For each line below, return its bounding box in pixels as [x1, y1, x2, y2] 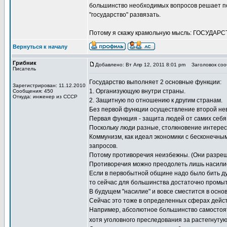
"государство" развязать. [89, 11, 161, 18]
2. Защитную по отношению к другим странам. [89, 97, 222, 104]
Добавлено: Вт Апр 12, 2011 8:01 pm [95, 62, 185, 67]
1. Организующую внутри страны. [89, 88, 185, 95]
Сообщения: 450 [13, 88, 53, 94]
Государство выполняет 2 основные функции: [89, 79, 221, 86]
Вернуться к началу [13, 44, 67, 50]
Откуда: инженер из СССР [13, 94, 78, 99]
